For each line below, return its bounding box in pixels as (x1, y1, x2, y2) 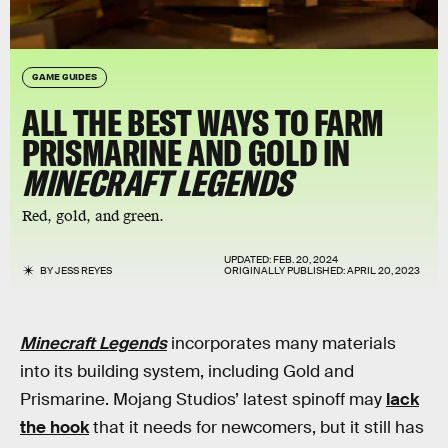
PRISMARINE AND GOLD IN (22, 130, 351, 175)
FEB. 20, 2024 (273, 253, 338, 266)
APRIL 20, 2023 (347, 264, 420, 277)
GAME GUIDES (32, 70, 98, 82)
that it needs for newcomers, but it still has (89, 417, 424, 438)
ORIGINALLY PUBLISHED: (224, 264, 347, 277)
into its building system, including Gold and (20, 361, 354, 382)
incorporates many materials (167, 333, 396, 354)
